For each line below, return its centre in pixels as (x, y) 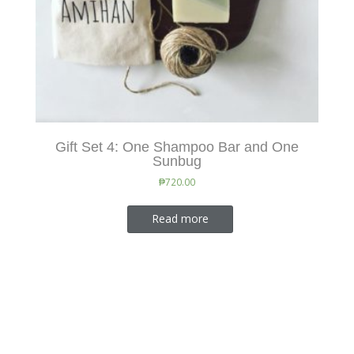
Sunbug (177, 162)
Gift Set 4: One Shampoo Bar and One (177, 147)
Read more (180, 219)
